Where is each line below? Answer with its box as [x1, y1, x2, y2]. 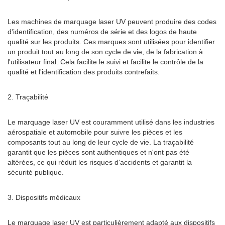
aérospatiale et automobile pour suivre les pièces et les [8, 128, 182, 136]
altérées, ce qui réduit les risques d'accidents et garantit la [8, 158, 192, 166]
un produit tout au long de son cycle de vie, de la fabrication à [8, 48, 203, 56]
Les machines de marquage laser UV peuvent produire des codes [8, 18, 216, 26]
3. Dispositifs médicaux [8, 193, 80, 201]
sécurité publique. [8, 168, 64, 176]
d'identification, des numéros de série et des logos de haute [8, 28, 197, 36]
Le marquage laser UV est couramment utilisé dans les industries [8, 118, 214, 126]
